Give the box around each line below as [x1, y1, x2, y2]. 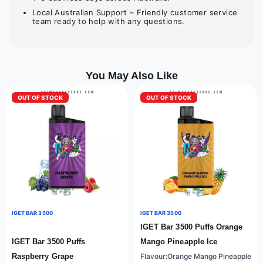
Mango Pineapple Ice [140, 237, 217, 247]
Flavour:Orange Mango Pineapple [140, 252, 251, 261]
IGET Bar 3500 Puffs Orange [140, 222, 243, 232]
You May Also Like [85, 70, 178, 82]
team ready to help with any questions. [32, 16, 185, 26]
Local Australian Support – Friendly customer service [32, 8, 238, 17]
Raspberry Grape [12, 252, 73, 261]
